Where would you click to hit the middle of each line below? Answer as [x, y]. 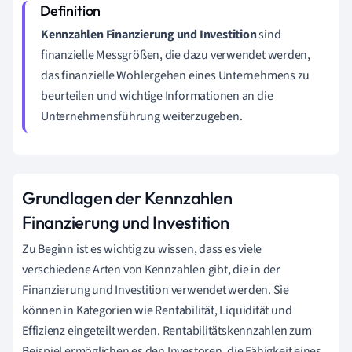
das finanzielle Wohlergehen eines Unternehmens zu [176, 75]
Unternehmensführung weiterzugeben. [142, 116]
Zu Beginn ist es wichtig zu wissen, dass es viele [142, 249]
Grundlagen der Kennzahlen [127, 198]
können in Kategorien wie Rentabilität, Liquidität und [157, 310]
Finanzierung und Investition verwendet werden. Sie [156, 290]
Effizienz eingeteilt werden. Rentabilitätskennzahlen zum [167, 331]
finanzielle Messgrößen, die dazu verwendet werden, [176, 55]
